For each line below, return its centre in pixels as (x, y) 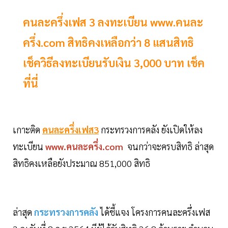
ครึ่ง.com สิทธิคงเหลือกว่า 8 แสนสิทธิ (108, 42)
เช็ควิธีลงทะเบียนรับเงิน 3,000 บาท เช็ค (114, 63)
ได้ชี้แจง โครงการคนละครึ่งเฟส (155, 212)
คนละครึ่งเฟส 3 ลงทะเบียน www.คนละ (113, 22)
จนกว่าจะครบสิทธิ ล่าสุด (169, 147)
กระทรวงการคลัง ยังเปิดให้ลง (151, 130)
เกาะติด (27, 130)
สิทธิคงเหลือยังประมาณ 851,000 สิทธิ (81, 163)
